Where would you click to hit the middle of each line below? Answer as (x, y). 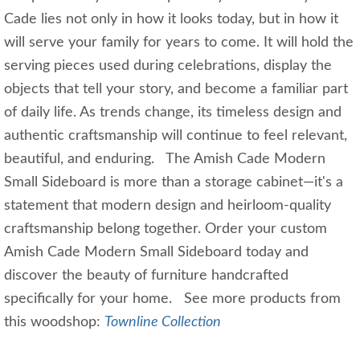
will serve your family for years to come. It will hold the (179, 42)
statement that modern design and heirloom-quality (168, 205)
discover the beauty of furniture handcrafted (146, 275)
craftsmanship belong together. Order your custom (166, 229)
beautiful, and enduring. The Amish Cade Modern (165, 159)
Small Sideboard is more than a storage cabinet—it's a (174, 182)
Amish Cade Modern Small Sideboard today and (156, 252)
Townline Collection (163, 322)
